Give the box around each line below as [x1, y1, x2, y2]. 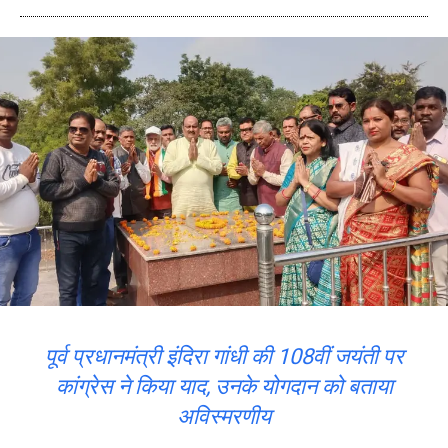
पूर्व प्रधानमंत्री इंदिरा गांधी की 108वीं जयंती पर [44, 343, 404, 369]
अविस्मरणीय [177, 403, 271, 429]
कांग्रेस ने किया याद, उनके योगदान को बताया [55, 373, 393, 399]
